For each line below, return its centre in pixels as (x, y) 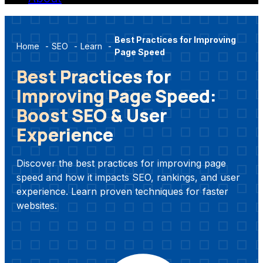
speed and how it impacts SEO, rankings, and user (128, 178)
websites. (37, 206)
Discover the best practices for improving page (121, 163)
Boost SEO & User (92, 116)
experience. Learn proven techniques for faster (122, 192)
